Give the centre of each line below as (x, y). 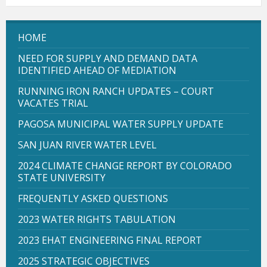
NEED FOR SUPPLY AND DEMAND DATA (108, 58)
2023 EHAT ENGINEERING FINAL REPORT (110, 240)
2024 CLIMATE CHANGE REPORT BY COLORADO (125, 165)
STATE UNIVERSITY (62, 177)
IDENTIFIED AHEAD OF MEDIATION (97, 70)
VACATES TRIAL (53, 103)
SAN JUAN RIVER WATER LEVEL (87, 145)
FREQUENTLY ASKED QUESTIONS (93, 198)
